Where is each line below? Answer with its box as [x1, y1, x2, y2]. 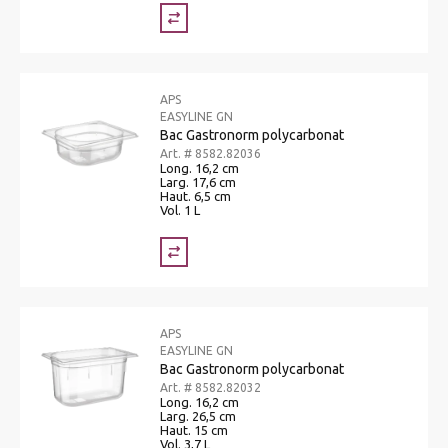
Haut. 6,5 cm [160, 188, 231, 203]
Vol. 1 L [160, 202, 200, 217]
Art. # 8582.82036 [160, 146, 261, 160]
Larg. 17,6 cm [160, 174, 236, 189]
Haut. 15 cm [160, 422, 228, 437]
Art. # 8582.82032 [160, 380, 261, 394]
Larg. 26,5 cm [160, 408, 236, 423]
